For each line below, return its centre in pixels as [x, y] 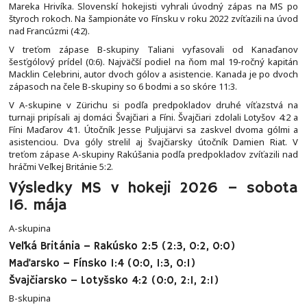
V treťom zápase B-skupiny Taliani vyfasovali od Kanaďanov [153, 50]
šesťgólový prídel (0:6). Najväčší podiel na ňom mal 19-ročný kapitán [153, 62]
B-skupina [30, 298]
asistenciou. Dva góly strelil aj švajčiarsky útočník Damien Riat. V [153, 142]
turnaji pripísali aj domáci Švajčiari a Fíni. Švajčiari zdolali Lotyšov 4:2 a [153, 118]
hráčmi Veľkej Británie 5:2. [61, 167]
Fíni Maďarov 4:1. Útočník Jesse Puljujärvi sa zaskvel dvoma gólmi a [153, 130]
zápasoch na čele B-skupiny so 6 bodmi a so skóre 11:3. [123, 87]
